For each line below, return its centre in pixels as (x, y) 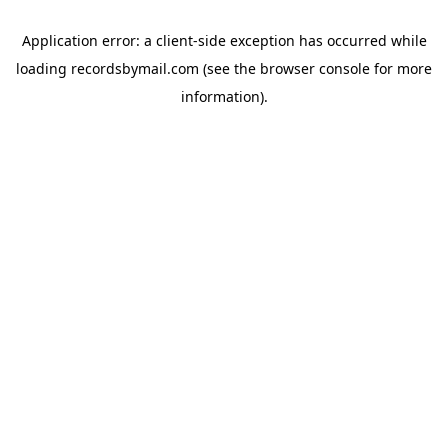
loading (43, 68)
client (174, 40)
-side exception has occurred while (309, 40)
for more (401, 68)
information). (224, 96)
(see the (227, 68)
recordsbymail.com (135, 68)
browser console (315, 68)
